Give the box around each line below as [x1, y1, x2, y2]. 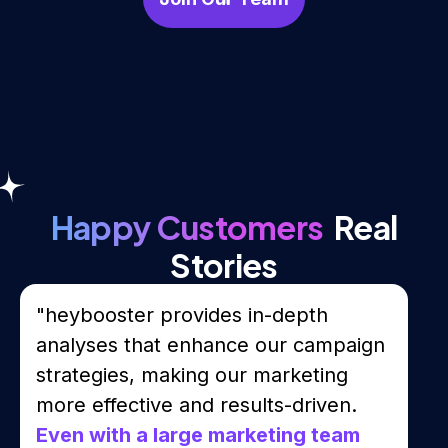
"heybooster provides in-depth [36, 302, 328, 327]
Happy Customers [50, 206, 324, 247]
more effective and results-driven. [36, 392, 357, 417]
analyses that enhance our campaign [36, 332, 385, 357]
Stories [170, 244, 278, 285]
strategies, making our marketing [36, 362, 348, 387]
